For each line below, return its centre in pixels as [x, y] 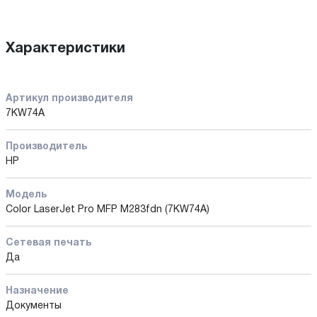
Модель [26, 195]
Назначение [37, 291]
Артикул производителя [69, 98]
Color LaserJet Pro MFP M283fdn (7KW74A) [108, 209]
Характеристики [65, 48]
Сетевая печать [48, 243]
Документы [34, 306]
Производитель [46, 146]
